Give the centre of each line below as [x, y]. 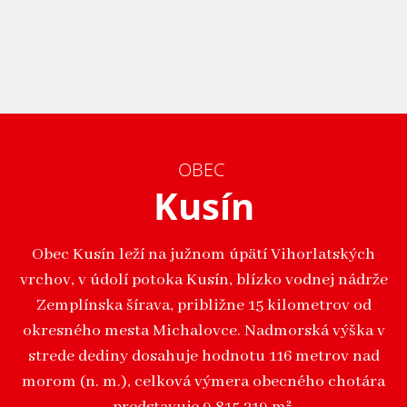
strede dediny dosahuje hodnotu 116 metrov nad [203, 357]
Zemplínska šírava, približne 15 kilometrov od [203, 306]
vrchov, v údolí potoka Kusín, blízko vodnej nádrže [203, 281]
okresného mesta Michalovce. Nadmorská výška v [203, 332]
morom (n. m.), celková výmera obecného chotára [203, 382]
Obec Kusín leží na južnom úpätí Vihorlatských [203, 255]
